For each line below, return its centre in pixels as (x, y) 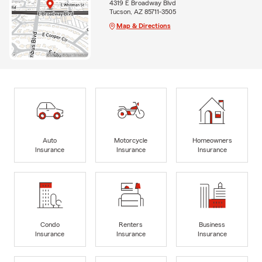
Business (212, 224)
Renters (131, 224)
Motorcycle (131, 140)
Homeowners (212, 140)
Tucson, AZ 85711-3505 (142, 11)
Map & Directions (143, 25)
